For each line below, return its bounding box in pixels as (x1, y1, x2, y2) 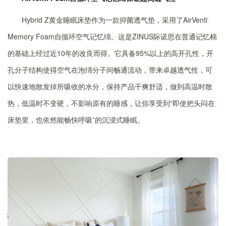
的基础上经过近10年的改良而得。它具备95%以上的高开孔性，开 (8, 48, 213, 58)
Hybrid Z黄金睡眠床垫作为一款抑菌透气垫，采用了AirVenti (22, 15, 207, 25)
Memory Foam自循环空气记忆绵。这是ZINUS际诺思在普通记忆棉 (8, 31, 217, 41)
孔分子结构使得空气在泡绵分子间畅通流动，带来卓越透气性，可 (8, 65, 212, 75)
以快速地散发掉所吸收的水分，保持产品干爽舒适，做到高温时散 (8, 81, 212, 91)
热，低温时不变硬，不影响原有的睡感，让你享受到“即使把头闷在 (8, 98, 215, 108)
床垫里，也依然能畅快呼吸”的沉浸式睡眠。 (8, 115, 144, 125)
